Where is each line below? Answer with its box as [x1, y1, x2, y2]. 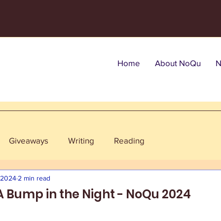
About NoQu [155, 58, 201, 68]
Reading [114, 135, 145, 145]
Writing [68, 135, 94, 145]
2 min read [18, 174, 50, 182]
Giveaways [9, 135, 48, 145]
